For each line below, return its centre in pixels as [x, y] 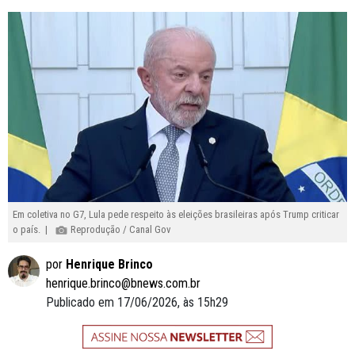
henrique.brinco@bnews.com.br [123, 283]
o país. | [34, 230]
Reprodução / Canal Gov [120, 230]
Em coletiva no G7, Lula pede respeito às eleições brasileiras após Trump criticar [176, 215]
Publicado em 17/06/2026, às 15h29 [137, 302]
